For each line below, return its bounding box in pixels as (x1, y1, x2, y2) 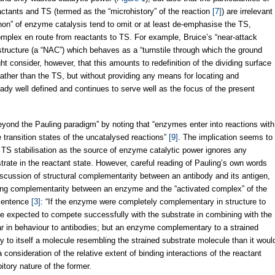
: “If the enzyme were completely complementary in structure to (41, 196, 266, 206)
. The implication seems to (178, 132, 273, 142)
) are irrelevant (222, 6, 273, 16)
